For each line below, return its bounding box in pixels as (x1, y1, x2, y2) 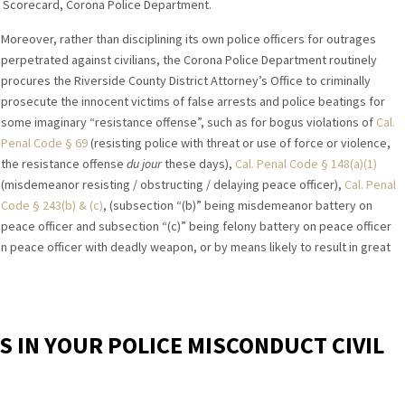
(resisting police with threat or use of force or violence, (87, 135, 391, 152)
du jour (126, 155, 162, 173)
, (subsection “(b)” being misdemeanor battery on (102, 197, 372, 214)
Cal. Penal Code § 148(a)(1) (234, 155, 377, 173)
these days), (161, 155, 235, 173)
